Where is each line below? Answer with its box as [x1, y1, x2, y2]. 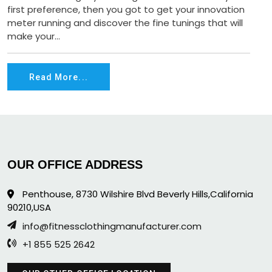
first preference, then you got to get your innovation [7, 3, 245, 16]
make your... [7, 30, 60, 42]
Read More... [29, 72, 88, 82]
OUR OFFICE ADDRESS [7, 158, 143, 171]
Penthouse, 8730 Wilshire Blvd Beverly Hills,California [20, 188, 253, 200]
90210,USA [7, 201, 51, 214]
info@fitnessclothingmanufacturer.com [22, 220, 202, 233]
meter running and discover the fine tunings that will [7, 16, 243, 29]
